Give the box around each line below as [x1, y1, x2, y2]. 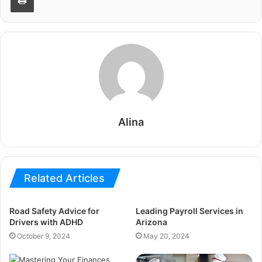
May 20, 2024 [143, 231, 189, 240]
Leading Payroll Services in [136, 205, 243, 216]
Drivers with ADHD [9, 216, 83, 227]
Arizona [136, 216, 167, 227]
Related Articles [24, 171, 105, 184]
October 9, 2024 [17, 231, 70, 240]
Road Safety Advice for [9, 205, 99, 216]
